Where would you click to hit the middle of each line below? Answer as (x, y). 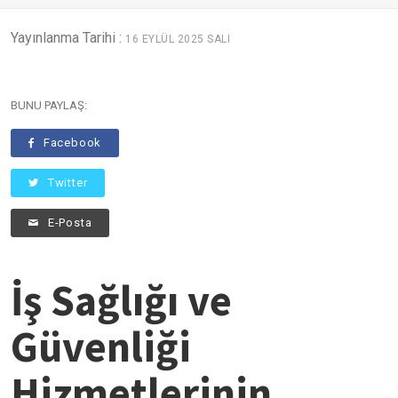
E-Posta (70, 222)
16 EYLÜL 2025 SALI (178, 39)
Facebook (72, 142)
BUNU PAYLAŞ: (49, 105)
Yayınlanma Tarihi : (68, 37)
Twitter (68, 182)
